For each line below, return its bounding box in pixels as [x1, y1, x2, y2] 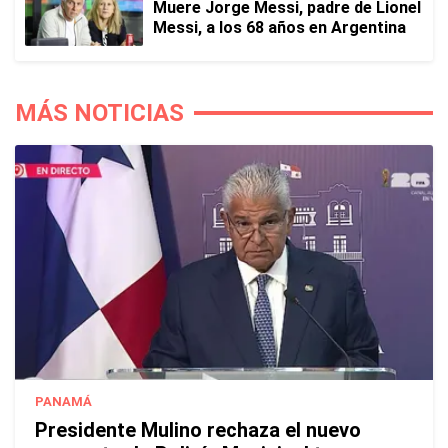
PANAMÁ [35, 393, 92, 409]
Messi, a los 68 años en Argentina [153, 17, 406, 37]
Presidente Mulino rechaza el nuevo [35, 417, 361, 442]
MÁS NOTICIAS [15, 98, 184, 127]
